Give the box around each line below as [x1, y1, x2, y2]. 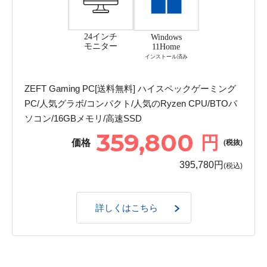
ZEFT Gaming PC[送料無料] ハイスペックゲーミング [24, 83, 236, 94]
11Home [152, 42, 181, 52]
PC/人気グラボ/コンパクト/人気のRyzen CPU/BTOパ [24, 98, 237, 108]
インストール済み [144, 54, 188, 60]
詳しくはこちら [95, 203, 159, 213]
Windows [150, 33, 182, 42]
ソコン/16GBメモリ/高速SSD [24, 113, 142, 123]
